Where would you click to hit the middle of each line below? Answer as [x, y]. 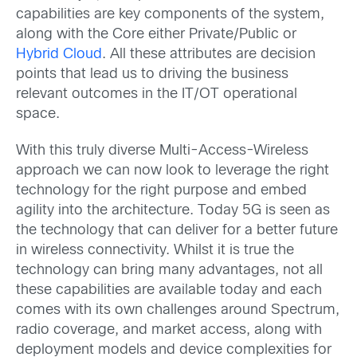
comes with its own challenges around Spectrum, [178, 310]
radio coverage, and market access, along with [169, 330]
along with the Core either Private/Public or [156, 35]
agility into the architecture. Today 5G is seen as [173, 210]
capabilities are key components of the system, [170, 15]
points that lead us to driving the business [152, 75]
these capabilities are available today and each [169, 290]
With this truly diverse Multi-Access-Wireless [162, 151]
